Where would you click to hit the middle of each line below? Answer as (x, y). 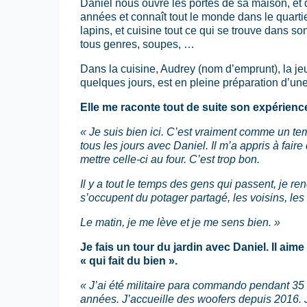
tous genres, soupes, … (137, 44)
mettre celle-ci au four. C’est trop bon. (170, 159)
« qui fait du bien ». (129, 260)
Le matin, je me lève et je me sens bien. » (180, 222)
